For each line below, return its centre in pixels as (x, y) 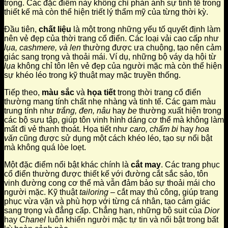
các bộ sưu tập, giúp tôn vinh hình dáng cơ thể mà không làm (114, 120)
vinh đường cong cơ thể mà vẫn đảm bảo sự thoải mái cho (110, 183)
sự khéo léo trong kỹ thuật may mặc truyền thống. (92, 75)
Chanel (33, 220)
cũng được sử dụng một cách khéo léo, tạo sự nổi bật (115, 138)
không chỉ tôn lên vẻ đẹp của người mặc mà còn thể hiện (119, 66)
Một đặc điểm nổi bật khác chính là (67, 165)
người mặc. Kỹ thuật (42, 192)
